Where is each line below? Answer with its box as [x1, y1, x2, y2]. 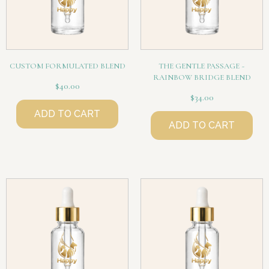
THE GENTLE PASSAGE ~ [159, 61, 245, 71]
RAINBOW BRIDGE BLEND [153, 72, 251, 82]
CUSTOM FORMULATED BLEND [9, 61, 125, 71]
